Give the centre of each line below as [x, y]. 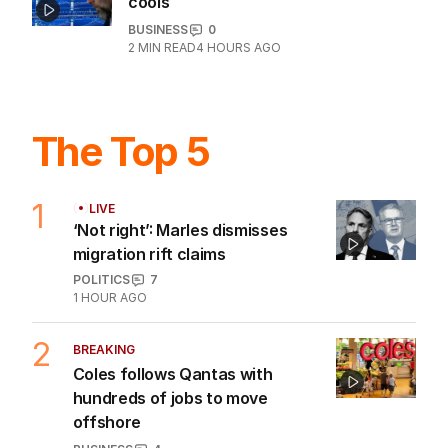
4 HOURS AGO [238, 48]
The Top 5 [121, 152]
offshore [106, 422]
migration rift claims [149, 254]
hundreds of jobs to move [170, 398]
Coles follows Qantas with [172, 374]
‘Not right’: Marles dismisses [180, 230]
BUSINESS [158, 30]
